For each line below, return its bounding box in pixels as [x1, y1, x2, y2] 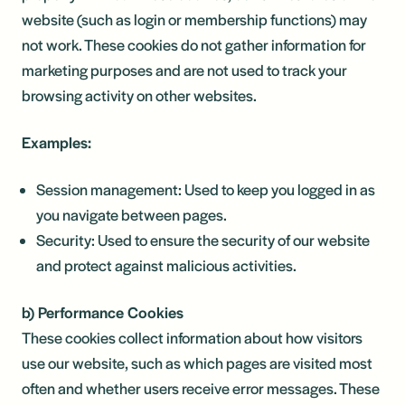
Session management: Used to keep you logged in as [36, 178, 375, 200]
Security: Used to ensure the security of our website [36, 229, 370, 250]
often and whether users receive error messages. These [22, 377, 380, 399]
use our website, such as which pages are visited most [22, 352, 372, 373]
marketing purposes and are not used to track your [22, 59, 347, 80]
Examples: [22, 131, 91, 153]
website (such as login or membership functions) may [22, 8, 367, 30]
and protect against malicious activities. [36, 254, 297, 276]
